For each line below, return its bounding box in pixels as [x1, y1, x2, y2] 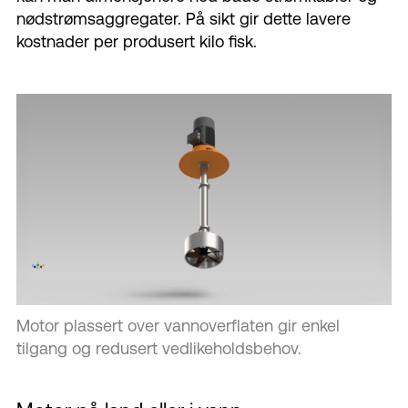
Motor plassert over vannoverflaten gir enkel [16, 316, 340, 336]
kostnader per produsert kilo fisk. [16, 32, 257, 52]
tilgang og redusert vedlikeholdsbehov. [16, 339, 301, 359]
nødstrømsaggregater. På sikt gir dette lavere [16, 9, 351, 29]
